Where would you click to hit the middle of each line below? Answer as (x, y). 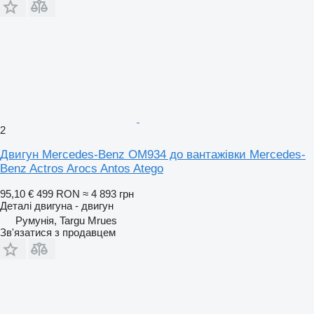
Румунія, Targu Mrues (66, 220)
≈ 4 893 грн (108, 193)
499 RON (58, 193)
